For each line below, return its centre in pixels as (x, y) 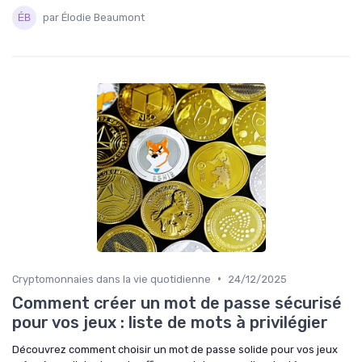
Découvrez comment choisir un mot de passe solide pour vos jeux (175, 349)
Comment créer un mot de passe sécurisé (177, 303)
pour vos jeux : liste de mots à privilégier (170, 322)
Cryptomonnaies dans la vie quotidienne (112, 279)
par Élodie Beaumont (94, 18)
